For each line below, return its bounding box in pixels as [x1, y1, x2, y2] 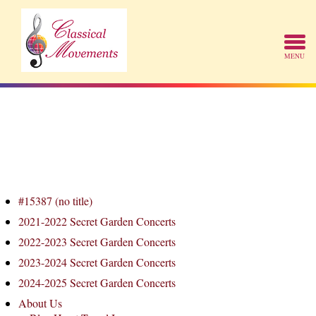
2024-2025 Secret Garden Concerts [18, 275, 176, 290]
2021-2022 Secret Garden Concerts [18, 214, 176, 229]
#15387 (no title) [18, 193, 92, 208]
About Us [18, 296, 62, 310]
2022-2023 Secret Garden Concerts [18, 234, 176, 249]
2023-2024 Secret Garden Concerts [18, 255, 176, 269]
